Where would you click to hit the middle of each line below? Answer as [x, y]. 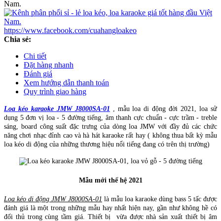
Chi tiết [35, 56]
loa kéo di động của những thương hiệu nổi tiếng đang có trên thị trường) [107, 144]
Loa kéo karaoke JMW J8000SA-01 [57, 109]
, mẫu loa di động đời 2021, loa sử [164, 109]
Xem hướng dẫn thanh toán [66, 82]
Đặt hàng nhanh [49, 65]
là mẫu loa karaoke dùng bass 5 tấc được [160, 199]
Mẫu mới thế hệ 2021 [110, 181]
